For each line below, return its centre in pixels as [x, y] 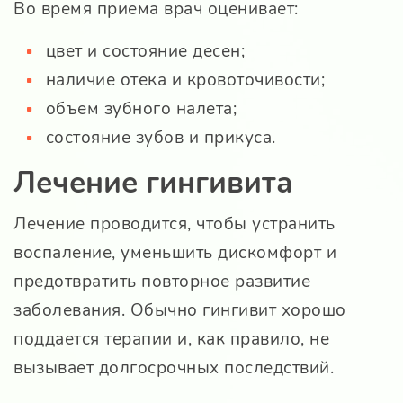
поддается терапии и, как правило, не [171, 340]
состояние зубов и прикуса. [161, 138]
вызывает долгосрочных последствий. [174, 368]
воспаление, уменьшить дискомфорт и [175, 253]
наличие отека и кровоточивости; [185, 81]
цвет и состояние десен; [145, 52]
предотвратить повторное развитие [162, 282]
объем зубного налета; [141, 109]
